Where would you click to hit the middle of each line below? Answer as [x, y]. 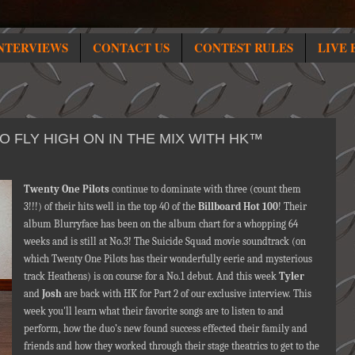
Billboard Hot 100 [238, 206]
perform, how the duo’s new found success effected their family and [165, 328]
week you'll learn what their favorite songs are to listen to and [153, 311]
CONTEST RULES [243, 48]
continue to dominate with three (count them [205, 189]
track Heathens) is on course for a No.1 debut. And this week [151, 276]
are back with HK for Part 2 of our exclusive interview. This [186, 293]
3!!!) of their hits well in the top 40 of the [111, 206]
